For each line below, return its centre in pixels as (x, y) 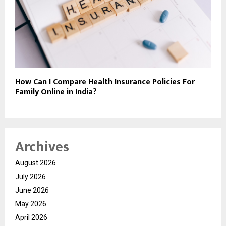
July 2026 (31, 177)
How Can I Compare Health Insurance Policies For (105, 82)
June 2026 (32, 190)
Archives (42, 147)
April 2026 (31, 218)
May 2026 (31, 204)
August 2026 (36, 163)
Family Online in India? (56, 92)
